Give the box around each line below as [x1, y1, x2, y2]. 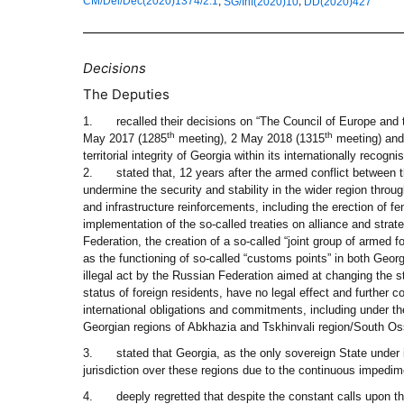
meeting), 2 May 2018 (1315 [175, 132, 325, 145]
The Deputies [83, 86, 170, 103]
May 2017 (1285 [83, 132, 167, 145]
